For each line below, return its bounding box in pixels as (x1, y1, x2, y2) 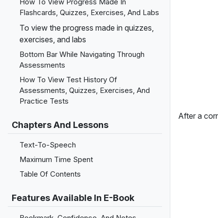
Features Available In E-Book (12, 193, 134, 203)
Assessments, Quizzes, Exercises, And (19, 86, 150, 95)
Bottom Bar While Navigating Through (19, 50, 145, 59)
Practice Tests (19, 96, 69, 106)
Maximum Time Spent (19, 155, 93, 164)
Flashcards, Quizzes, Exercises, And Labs (19, 8, 159, 17)
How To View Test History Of (19, 75, 117, 84)
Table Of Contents (19, 169, 81, 179)
